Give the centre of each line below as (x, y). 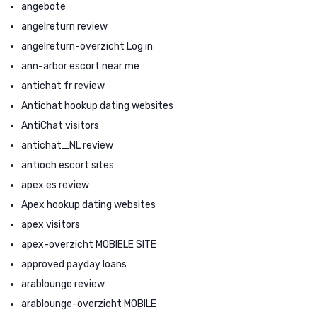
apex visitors (51, 224)
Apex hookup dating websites (88, 204)
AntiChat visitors (60, 125)
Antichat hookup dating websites (97, 105)
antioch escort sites (68, 165)
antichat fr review (63, 86)
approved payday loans (74, 264)
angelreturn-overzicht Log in (87, 46)
